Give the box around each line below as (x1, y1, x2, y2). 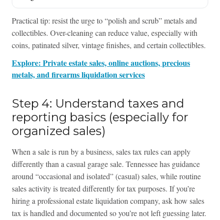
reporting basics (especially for (11, 110, 188, 125)
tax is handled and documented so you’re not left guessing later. (11, 208, 206, 219)
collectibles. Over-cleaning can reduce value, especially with (11, 27, 197, 38)
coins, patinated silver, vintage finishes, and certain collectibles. (11, 40, 206, 51)
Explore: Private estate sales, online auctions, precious (11, 57, 190, 69)
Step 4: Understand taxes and (11, 96, 184, 111)
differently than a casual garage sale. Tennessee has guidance (11, 159, 200, 169)
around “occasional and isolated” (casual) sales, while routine (11, 171, 201, 182)
